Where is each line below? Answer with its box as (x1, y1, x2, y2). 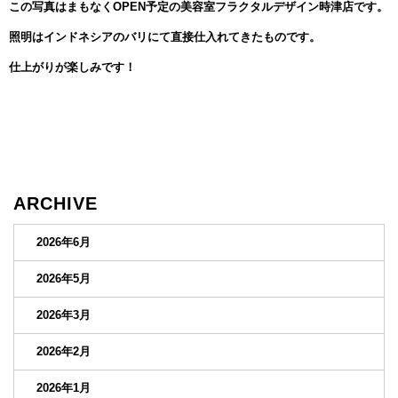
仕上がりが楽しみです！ (9, 60, 136, 74)
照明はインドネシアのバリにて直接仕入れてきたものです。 (9, 30, 321, 44)
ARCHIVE (13, 194, 98, 213)
